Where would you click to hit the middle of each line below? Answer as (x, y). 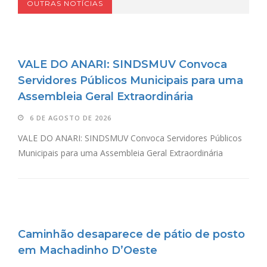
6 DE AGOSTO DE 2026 (71, 117)
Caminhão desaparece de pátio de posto (131, 234)
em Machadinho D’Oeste (88, 250)
